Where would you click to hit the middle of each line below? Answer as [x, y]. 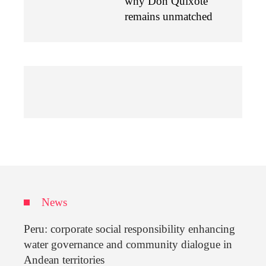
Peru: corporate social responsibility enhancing [129, 229]
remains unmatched [169, 17]
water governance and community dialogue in [128, 245]
